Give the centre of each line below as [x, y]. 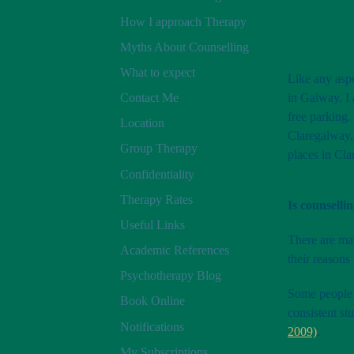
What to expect [158, 72]
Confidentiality [157, 174]
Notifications [152, 326]
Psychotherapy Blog [171, 276]
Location [142, 123]
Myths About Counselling [185, 47]
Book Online [153, 301]
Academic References [175, 250]
